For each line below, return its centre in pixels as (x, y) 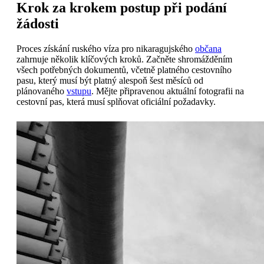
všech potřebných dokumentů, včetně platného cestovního (124, 70)
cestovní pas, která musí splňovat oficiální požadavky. (116, 102)
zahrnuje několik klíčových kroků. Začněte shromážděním (124, 60)
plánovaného (42, 91)
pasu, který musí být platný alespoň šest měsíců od (110, 81)
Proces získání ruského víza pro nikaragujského (106, 49)
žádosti (38, 24)
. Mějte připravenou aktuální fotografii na (168, 91)
